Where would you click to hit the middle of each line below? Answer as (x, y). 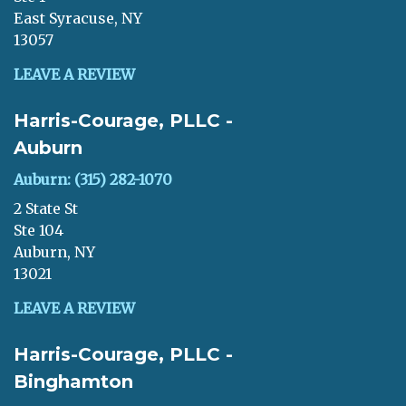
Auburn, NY (54, 252)
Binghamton (73, 382)
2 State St (46, 208)
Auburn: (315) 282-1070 (93, 179)
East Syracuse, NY (78, 18)
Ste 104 (39, 230)
